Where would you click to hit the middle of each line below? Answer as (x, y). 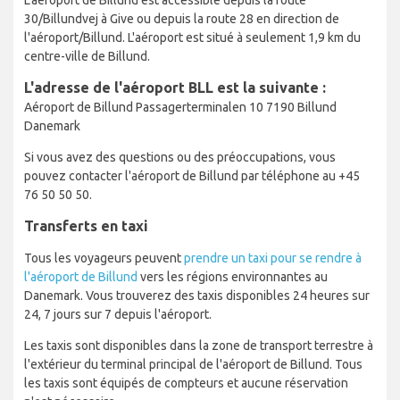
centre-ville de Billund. (87, 57)
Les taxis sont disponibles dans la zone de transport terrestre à (199, 346)
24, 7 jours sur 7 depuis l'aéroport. (118, 315)
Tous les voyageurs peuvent (104, 258)
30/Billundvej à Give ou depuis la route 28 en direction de (182, 19)
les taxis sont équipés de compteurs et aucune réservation (186, 383)
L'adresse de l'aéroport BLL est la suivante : (175, 88)
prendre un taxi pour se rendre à (273, 258)
